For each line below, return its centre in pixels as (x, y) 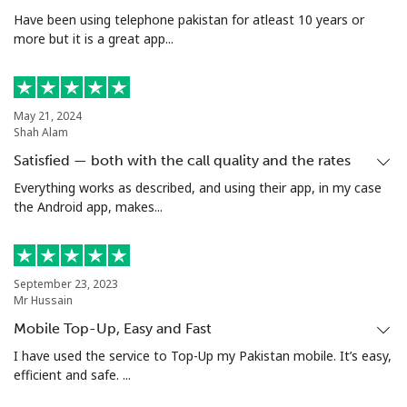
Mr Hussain (43, 301)
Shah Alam (41, 133)
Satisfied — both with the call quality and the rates (182, 161)
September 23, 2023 (66, 284)
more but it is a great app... (94, 39)
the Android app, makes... (88, 207)
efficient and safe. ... (72, 375)
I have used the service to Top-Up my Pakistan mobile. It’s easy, (203, 356)
